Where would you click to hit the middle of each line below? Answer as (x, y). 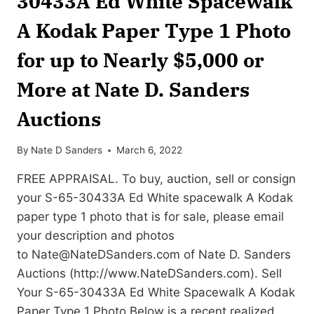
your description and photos (96, 236)
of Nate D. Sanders (235, 255)
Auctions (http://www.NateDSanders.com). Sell (149, 274)
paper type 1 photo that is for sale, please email (150, 217)
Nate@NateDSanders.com (106, 255)
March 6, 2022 (150, 150)
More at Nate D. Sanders (133, 89)
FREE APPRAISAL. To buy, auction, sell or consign (156, 179)
